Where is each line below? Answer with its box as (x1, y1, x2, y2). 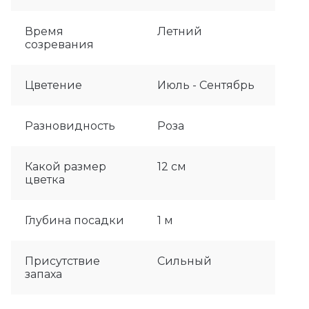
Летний (157, 25, 202, 39)
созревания (25, 38, 94, 52)
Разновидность (25, 119, 115, 133)
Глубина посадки (25, 214, 124, 228)
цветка (25, 173, 65, 187)
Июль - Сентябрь (157, 79, 255, 92)
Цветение (25, 79, 82, 92)
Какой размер (25, 160, 106, 174)
